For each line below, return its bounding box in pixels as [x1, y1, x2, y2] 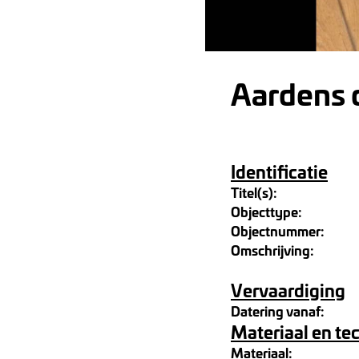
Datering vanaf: [231, 301, 325, 321]
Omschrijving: [231, 240, 314, 260]
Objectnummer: [231, 220, 325, 240]
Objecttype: [231, 201, 302, 221]
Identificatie [231, 158, 328, 184]
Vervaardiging [231, 276, 345, 303]
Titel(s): [231, 182, 277, 202]
